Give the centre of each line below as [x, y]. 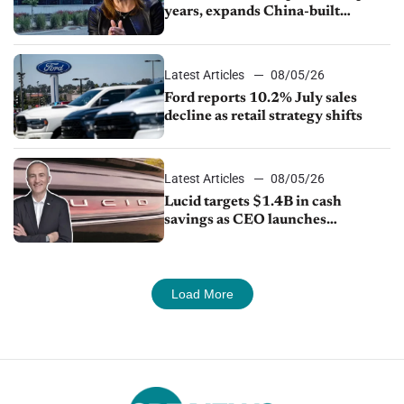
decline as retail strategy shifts [264, 116]
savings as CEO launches [246, 220]
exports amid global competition [271, 30]
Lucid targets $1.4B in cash [253, 202]
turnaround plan [219, 238]
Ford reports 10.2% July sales [261, 98]
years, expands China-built [252, 12]
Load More [202, 294]
